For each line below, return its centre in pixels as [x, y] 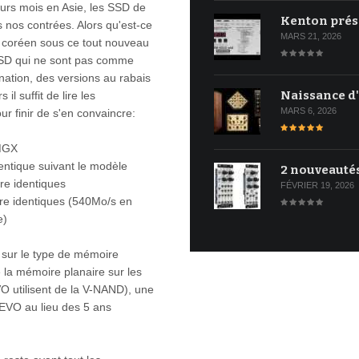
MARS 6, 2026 [309, 111]
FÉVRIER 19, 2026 [318, 185]
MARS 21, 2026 [311, 36]
